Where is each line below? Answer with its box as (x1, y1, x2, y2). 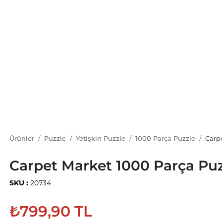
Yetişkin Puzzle (76, 134, 125, 142)
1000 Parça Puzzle (135, 134, 195, 142)
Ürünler (9, 134, 34, 142)
